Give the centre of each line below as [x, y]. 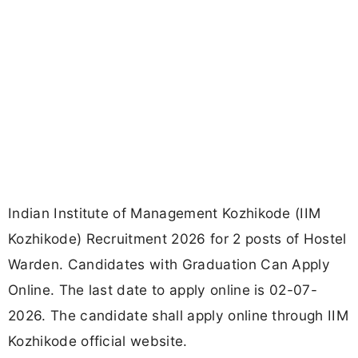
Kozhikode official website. [98, 341]
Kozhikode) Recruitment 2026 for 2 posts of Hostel [177, 239]
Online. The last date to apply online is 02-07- [163, 290]
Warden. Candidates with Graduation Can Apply [169, 265]
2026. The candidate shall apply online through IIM [179, 316]
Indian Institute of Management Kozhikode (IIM [165, 213]
